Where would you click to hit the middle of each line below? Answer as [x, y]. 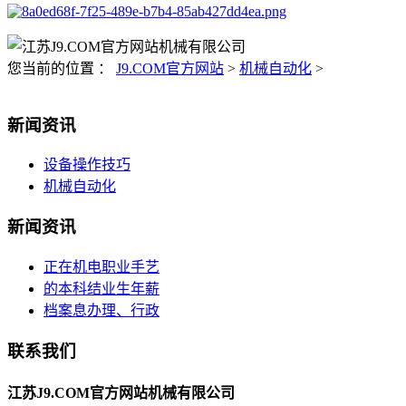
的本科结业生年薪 [101, 288]
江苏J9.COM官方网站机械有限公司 [121, 392]
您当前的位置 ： [62, 68]
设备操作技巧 [87, 165]
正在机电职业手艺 [101, 266]
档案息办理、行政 [101, 310]
